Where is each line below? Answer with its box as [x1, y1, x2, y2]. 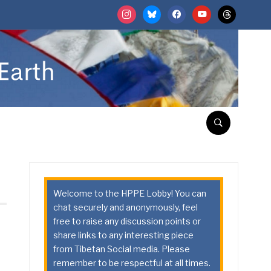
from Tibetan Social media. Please [53, 244, 191, 255]
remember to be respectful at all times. [53, 258, 211, 269]
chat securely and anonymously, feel [53, 202, 198, 213]
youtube [192, 6, 222, 15]
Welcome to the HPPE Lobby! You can [53, 188, 207, 199]
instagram [117, 6, 154, 15]
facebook [167, 6, 203, 15]
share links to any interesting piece [53, 230, 194, 241]
